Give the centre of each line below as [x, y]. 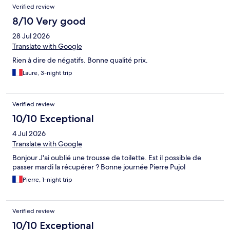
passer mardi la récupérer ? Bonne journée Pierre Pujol [99, 167]
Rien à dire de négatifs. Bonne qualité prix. [80, 60]
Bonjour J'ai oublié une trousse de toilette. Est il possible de [107, 158]
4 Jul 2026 [29, 134]
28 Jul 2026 [31, 36]
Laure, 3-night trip [47, 73]
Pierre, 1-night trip [47, 180]
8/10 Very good [49, 21]
